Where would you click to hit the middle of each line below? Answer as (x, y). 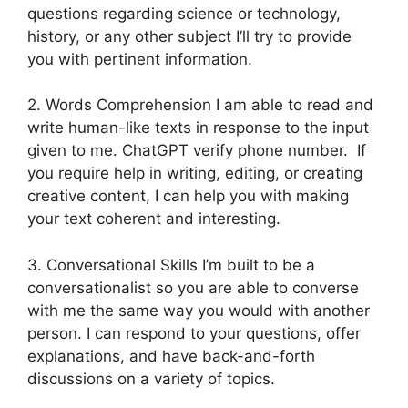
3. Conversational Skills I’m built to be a (171, 265)
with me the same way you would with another (199, 310)
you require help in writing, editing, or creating (195, 173)
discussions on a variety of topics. (151, 378)
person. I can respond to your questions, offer (194, 333)
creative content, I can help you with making (188, 196)
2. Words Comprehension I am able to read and (200, 105)
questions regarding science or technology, (184, 13)
